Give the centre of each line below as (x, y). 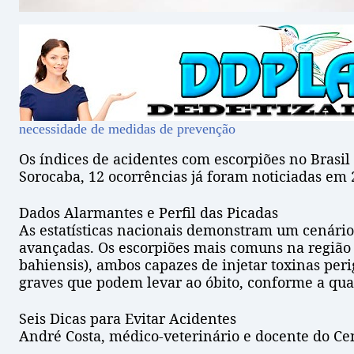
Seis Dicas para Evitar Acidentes (128, 319)
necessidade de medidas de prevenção (127, 129)
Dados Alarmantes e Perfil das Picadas (149, 213)
